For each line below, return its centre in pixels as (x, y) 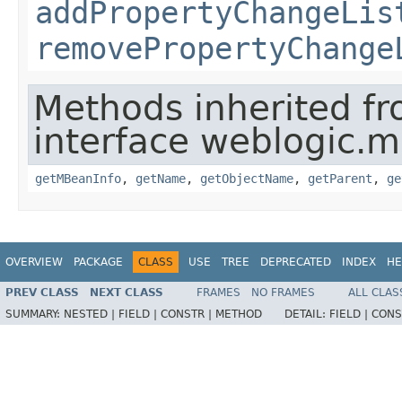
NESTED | (91, 314)
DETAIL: (307, 314)
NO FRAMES (283, 292)
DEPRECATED (296, 262)
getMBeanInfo (78, 179)
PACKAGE (98, 262)
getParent (340, 179)
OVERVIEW (34, 262)
